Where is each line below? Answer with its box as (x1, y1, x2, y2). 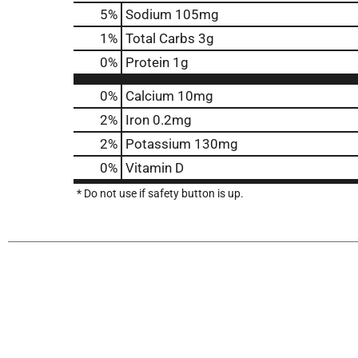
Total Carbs (125, 30, 195, 46)
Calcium (125, 88, 174, 104)
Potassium (125, 136, 191, 152)
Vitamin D (125, 160, 184, 176)
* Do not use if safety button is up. (77, 187, 244, 200)
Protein (125, 54, 169, 70)
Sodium (125, 6, 172, 22)
